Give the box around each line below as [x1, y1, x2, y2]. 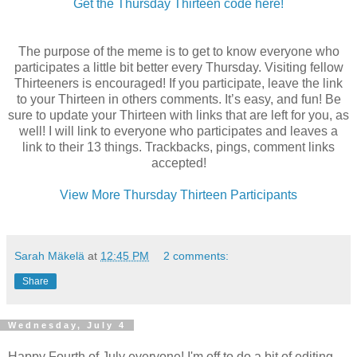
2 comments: [163, 249, 229, 263]
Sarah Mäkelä [14, 249, 84, 263]
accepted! [151, 156, 206, 171]
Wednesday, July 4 [8, 320, 126, 331]
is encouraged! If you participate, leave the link [79, 76, 343, 91]
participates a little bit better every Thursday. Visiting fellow [14, 61, 343, 75]
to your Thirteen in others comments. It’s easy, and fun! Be [16, 92, 341, 107]
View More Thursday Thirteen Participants [60, 188, 297, 202]
